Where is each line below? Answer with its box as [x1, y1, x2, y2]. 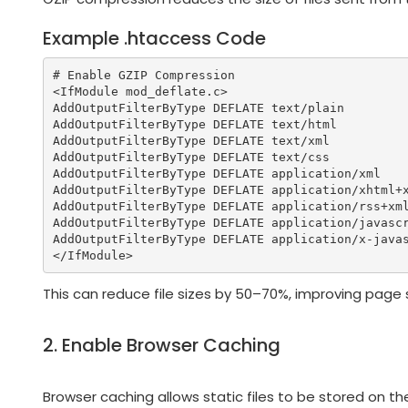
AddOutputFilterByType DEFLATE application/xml [52, 166, 381, 180]
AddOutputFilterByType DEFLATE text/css [52, 149, 330, 164]
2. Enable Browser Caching [43, 332, 280, 359]
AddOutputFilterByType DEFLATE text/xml [52, 133, 330, 148]
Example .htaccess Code [43, 25, 266, 52]
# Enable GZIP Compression [52, 67, 235, 82]
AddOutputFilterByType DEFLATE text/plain [52, 100, 344, 115]
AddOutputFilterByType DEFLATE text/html [52, 117, 337, 131]
